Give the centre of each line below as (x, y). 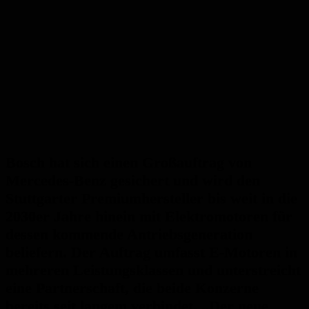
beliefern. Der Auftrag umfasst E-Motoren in (151, 252)
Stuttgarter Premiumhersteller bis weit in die (151, 199)
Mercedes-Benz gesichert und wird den (133, 181)
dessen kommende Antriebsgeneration (129, 235)
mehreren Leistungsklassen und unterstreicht (153, 270)
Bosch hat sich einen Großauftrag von (129, 163)
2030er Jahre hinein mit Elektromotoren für (149, 217)
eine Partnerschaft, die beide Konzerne (132, 288)
